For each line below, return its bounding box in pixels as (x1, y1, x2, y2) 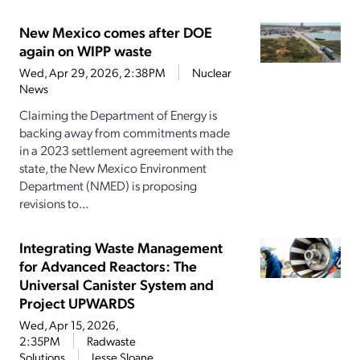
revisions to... (19, 194, 88, 212)
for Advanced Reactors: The (19, 256, 197, 276)
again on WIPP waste (19, 41, 152, 60)
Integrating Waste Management (19, 238, 223, 257)
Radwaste (87, 333, 136, 350)
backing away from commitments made (19, 124, 230, 141)
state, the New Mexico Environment (19, 159, 207, 177)
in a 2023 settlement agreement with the (19, 141, 233, 159)
